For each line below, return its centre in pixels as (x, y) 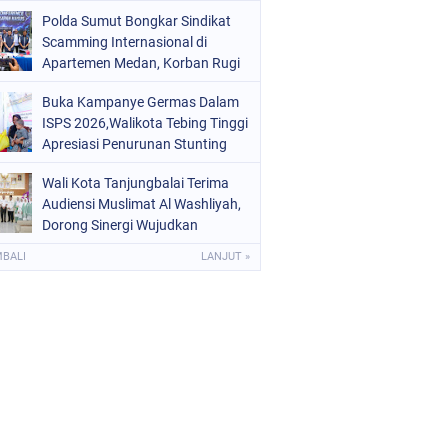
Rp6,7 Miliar (78, 83)
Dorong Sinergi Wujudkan (120, 224)
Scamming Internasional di (124, 41)
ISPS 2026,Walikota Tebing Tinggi (145, 122)
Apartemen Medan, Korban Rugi (141, 62)
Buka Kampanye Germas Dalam (140, 101)
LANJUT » (225, 256)
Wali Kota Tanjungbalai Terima (135, 182)
